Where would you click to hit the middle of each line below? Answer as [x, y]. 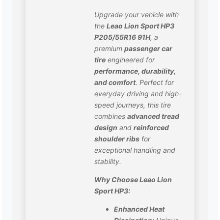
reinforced [151, 128]
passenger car [149, 49]
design [106, 128]
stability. [108, 162]
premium [110, 49]
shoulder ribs [117, 139]
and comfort [115, 82]
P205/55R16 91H [123, 37]
